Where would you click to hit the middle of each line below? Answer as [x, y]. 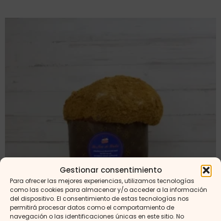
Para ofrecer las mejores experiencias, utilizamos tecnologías [102, 181]
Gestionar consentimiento [110, 170]
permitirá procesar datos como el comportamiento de [92, 207]
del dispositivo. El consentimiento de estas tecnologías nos [99, 199]
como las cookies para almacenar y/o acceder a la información [109, 190]
